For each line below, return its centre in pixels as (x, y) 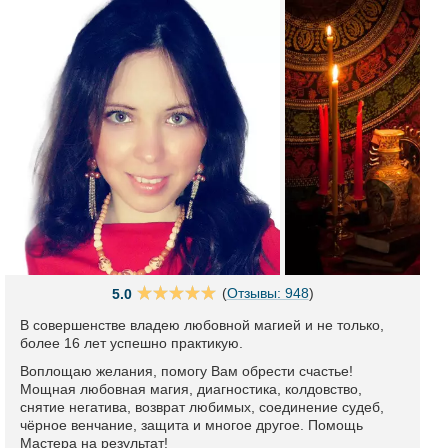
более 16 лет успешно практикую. (131, 343)
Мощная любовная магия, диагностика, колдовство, (191, 389)
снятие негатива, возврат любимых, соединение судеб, (202, 407)
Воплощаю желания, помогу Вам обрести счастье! (186, 371)
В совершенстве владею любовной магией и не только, (202, 325)
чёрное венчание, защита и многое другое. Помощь (191, 425)
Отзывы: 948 (267, 292)
